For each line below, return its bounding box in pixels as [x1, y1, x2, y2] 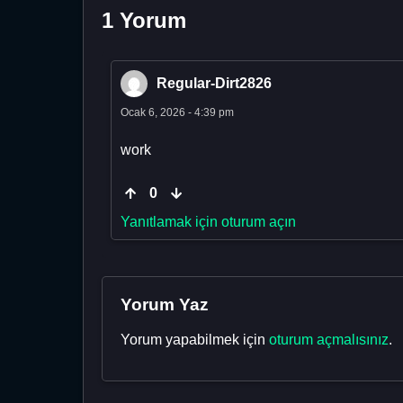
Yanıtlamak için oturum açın [121, 213, 296, 229]
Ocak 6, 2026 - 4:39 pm [121, 105, 234, 119]
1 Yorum [102, 7, 186, 32]
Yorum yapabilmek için [121, 331, 269, 347]
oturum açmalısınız [269, 331, 389, 347]
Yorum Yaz [121, 294, 209, 314]
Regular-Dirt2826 [157, 75, 272, 91]
